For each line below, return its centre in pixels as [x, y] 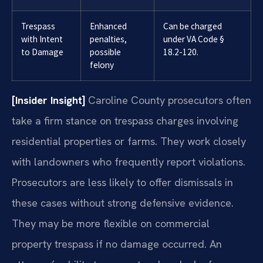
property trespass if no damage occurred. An [117, 244]
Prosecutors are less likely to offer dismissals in [122, 182]
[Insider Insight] [48, 100]
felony [102, 65]
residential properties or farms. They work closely [129, 141]
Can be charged [193, 26]
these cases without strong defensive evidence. [123, 203]
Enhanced [108, 26]
